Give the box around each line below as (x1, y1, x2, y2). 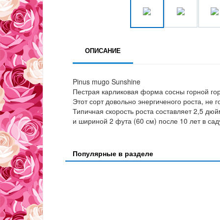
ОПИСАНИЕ (85, 46, 121, 55)
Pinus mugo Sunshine (73, 77, 140, 87)
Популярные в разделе (73, 148, 153, 159)
